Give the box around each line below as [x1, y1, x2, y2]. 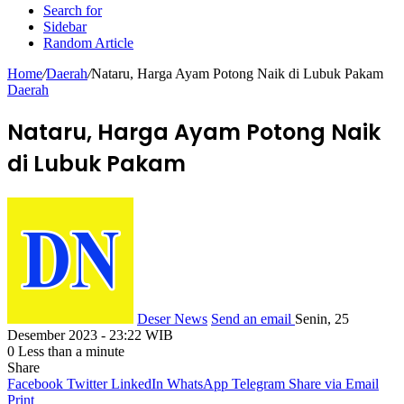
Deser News [137, 310, 207, 326]
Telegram [232, 375, 285, 391]
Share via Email [289, 375, 379, 391]
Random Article [43, 35, 133, 50]
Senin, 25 [295, 310, 349, 326]
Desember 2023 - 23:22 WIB [7, 326, 173, 343]
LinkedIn [111, 375, 163, 391]
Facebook [7, 375, 63, 391]
